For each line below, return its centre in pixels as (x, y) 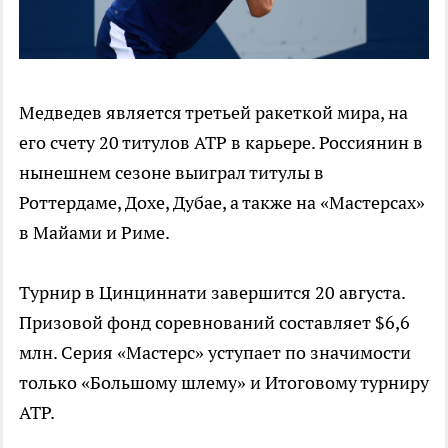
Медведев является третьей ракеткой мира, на (213, 112)
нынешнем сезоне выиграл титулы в (171, 172)
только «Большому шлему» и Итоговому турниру (224, 382)
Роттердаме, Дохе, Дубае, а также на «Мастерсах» (222, 202)
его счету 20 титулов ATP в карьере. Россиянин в (221, 142)
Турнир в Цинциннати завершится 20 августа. (212, 292)
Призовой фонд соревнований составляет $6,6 (214, 322)
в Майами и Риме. (94, 232)
